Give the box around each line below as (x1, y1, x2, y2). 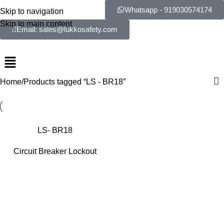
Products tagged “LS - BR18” (23, 77, 125, 86)
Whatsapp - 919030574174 (124, 5, 212, 14)
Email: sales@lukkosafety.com (16, 25, 117, 33)
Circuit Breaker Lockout (13, 147, 96, 156)
